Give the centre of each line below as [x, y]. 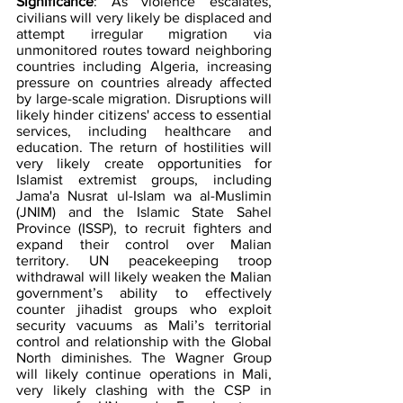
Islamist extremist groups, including [144, 179]
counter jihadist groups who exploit [144, 309]
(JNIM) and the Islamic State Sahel [144, 211]
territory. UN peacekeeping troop [144, 260]
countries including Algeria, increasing [144, 66]
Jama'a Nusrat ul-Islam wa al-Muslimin [144, 195]
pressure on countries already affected [144, 82]
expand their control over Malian [144, 244]
